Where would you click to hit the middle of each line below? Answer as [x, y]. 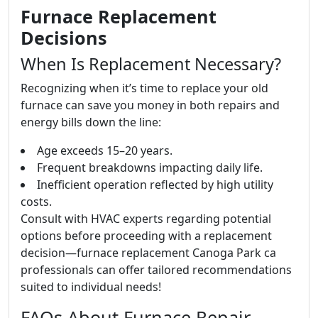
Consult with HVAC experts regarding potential [146, 219]
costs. [36, 202]
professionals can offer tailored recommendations [156, 270]
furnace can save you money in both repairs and [150, 105]
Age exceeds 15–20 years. [105, 150]
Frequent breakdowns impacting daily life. [150, 168]
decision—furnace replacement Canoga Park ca [148, 253]
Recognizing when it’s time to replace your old [144, 88]
